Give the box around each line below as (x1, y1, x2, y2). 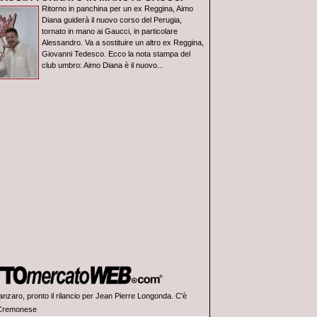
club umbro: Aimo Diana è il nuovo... (42, 61, 163, 69)
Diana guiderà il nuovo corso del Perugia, (42, 16, 182, 24)
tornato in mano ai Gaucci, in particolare (42, 27, 178, 35)
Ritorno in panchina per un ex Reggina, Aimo (42, 4, 193, 13)
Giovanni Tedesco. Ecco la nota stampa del (42, 50, 190, 58)
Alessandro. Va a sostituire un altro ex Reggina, (42, 38, 204, 47)
